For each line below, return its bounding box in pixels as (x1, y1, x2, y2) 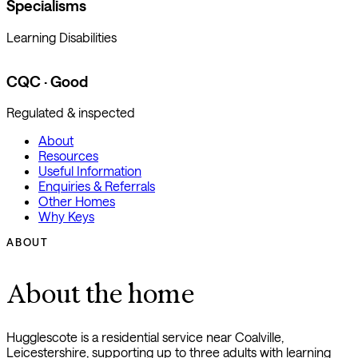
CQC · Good (6, 72, 88, 90)
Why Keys (38, 209, 94, 225)
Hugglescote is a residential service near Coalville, (6, 329, 284, 345)
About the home (6, 278, 194, 309)
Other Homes (38, 193, 115, 209)
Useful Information (38, 163, 141, 179)
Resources (38, 148, 98, 164)
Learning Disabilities (6, 29, 117, 45)
